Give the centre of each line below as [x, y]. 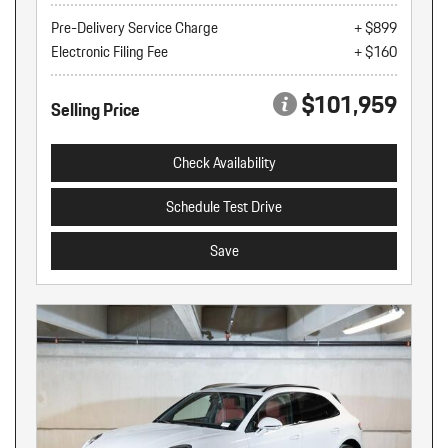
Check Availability [224, 162]
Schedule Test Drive [224, 206]
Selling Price [95, 109]
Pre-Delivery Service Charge [134, 27]
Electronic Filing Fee [109, 51]
